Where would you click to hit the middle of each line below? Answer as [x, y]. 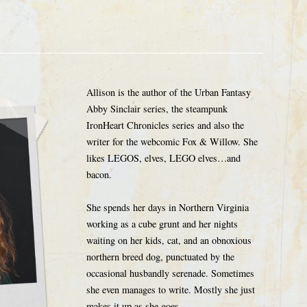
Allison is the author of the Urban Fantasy [169, 92]
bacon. [99, 174]
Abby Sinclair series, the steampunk [157, 109]
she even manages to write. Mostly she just [171, 290]
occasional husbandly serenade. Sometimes [170, 273]
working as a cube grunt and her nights [162, 224]
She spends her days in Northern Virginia [168, 207]
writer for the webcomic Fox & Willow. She [172, 142]
